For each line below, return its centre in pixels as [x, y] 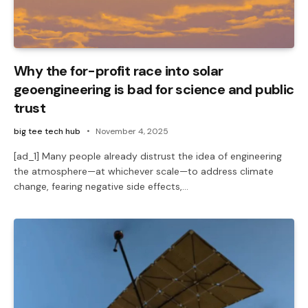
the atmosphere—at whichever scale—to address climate [144, 171]
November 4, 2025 [132, 131]
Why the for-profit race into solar [119, 70]
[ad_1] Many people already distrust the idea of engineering [148, 156]
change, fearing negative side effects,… [101, 186]
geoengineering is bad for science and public [154, 89]
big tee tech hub [47, 131]
